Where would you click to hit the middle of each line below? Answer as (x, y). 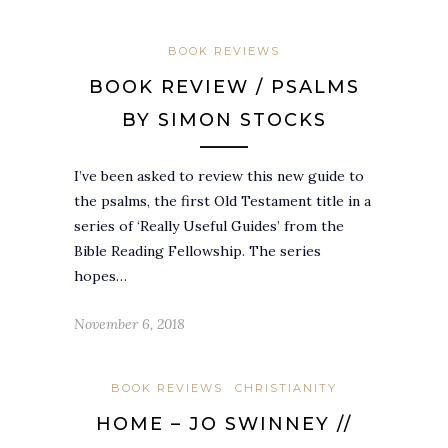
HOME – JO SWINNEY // (224, 423)
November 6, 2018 (129, 323)
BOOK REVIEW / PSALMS (224, 86)
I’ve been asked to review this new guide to (219, 175)
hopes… (100, 275)
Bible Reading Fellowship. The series (197, 250)
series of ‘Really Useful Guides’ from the (209, 225)
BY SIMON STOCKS (224, 119)
